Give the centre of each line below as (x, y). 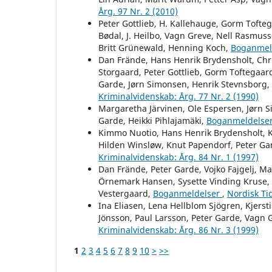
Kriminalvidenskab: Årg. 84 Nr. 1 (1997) (178, 157)
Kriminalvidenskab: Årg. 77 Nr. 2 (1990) (178, 96)
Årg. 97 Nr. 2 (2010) (138, 11)
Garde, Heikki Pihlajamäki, (152, 120)
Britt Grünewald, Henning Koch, (165, 47)
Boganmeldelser (188, 193)
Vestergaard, (126, 193)
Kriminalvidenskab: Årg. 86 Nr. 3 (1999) (178, 229)
